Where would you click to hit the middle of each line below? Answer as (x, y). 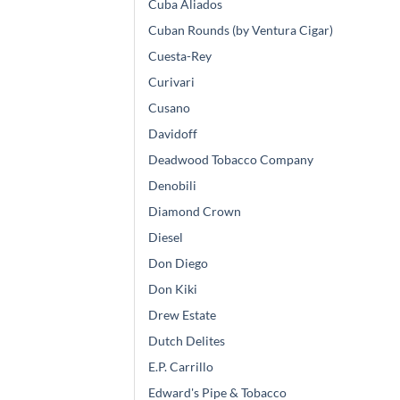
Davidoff (173, 134)
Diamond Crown (195, 212)
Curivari (171, 82)
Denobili (172, 186)
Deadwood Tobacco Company (231, 160)
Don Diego (178, 263)
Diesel (166, 237)
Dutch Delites (187, 341)
